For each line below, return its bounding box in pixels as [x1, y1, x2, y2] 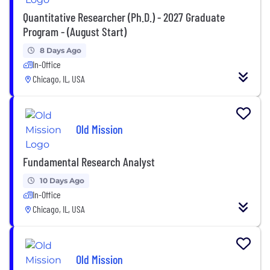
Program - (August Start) [23, 24, 127, 39]
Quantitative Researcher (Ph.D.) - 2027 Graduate [23, 9, 225, 24]
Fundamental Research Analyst [23, 154, 155, 169]
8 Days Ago [40, 45, 81, 55]
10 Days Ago [40, 175, 84, 185]
